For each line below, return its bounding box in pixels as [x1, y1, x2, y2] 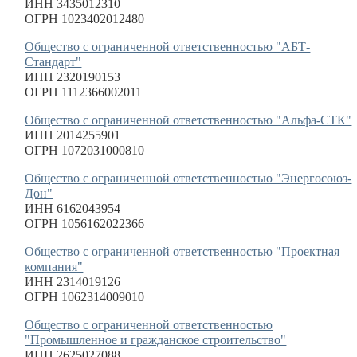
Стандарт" [25, 55, 82, 69]
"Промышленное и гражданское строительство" [25, 333, 287, 347]
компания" [25, 260, 84, 273]
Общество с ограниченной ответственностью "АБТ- [25, 40, 311, 53]
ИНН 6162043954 [25, 202, 121, 215]
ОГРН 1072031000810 [25, 143, 145, 157]
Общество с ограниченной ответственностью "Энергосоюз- [25, 171, 352, 185]
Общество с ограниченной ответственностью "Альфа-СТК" [25, 113, 352, 127]
